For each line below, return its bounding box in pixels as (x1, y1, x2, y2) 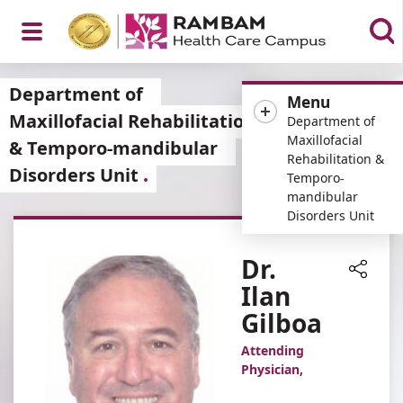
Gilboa (241, 306, 322, 340)
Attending (241, 342, 304, 359)
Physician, (241, 361, 303, 378)
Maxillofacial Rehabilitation (9, 109, 255, 133)
